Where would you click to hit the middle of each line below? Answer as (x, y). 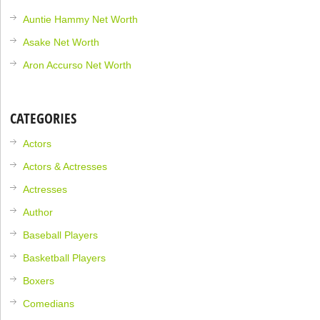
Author (38, 212)
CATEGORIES (44, 118)
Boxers (39, 280)
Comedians (49, 303)
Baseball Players (61, 235)
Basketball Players (65, 257)
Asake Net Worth (61, 42)
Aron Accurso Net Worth (77, 65)
